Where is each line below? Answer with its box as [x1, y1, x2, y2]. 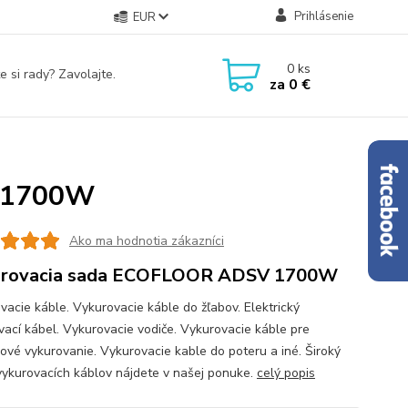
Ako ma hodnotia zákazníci [68, 231, 224, 250]
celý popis [256, 364, 315, 382]
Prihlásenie [293, 8, 353, 25]
